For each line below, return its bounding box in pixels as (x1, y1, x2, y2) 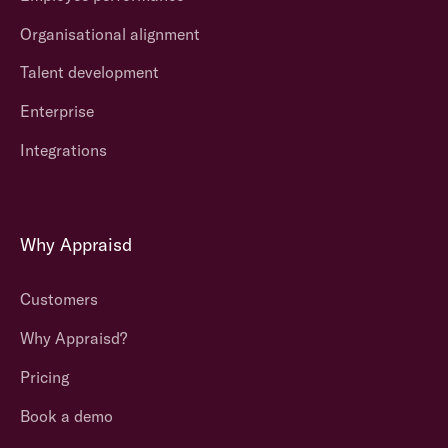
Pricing (19, 366, 69, 387)
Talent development (19, 62, 159, 83)
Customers (19, 289, 98, 310)
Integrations (19, 140, 107, 161)
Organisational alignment (19, 23, 200, 44)
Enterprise (19, 101, 94, 122)
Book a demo (19, 405, 113, 426)
